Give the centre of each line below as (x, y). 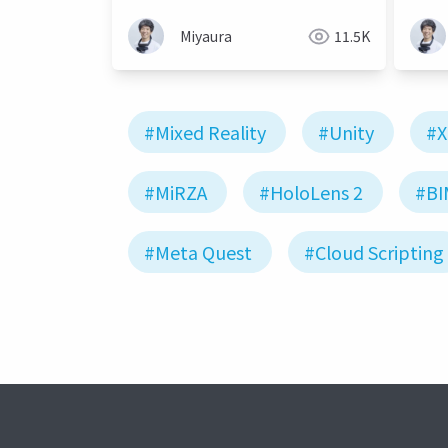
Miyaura (206, 36)
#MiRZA (175, 192)
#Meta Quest (198, 252)
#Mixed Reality (205, 132)
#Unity (346, 132)
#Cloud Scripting (374, 252)
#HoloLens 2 (311, 192)
